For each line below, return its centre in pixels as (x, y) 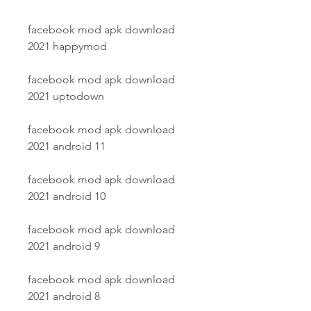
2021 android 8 (64, 296)
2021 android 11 (67, 146)
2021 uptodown (66, 96)
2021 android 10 (67, 196)
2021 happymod (67, 46)
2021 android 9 (64, 246)
